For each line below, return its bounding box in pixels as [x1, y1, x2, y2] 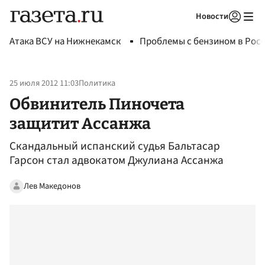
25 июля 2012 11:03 [9, 77, 79, 90]
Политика [79, 77, 115, 90]
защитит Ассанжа [9, 114, 151, 133]
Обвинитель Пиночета [9, 94, 185, 114]
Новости [196, 10, 228, 22]
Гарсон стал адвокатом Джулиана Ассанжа [9, 152, 224, 169]
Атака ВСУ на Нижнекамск [9, 34, 121, 49]
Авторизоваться [159, 26, 214, 37]
